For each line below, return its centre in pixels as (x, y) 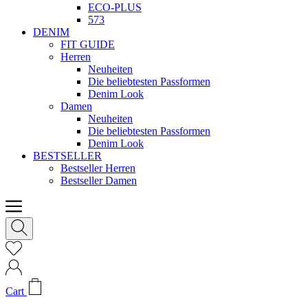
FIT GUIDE (88, 44)
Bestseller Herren (98, 168)
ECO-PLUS (115, 7)
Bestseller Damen (99, 180)
